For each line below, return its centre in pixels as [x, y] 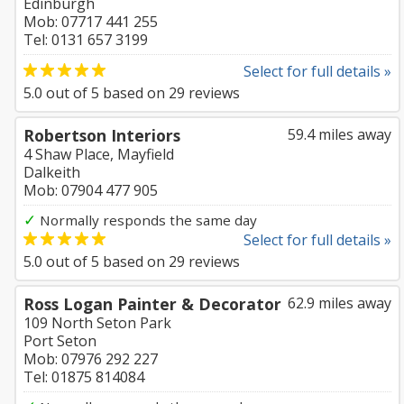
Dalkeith [52, 172]
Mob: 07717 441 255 [91, 22]
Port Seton [60, 341]
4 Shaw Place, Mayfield [99, 154]
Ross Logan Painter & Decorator [152, 304]
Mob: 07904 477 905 [91, 190]
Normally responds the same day [147, 220]
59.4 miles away [340, 134]
